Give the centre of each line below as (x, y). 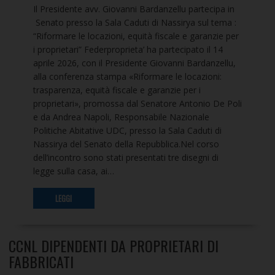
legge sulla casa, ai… (73, 171)
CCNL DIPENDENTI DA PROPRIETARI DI (113, 246)
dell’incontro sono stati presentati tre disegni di (126, 158)
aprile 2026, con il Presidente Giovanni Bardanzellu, (134, 63)
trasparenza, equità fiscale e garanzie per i (117, 90)
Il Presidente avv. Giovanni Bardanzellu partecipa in (134, 9)
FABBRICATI (41, 262)
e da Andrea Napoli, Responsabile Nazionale (121, 117)
